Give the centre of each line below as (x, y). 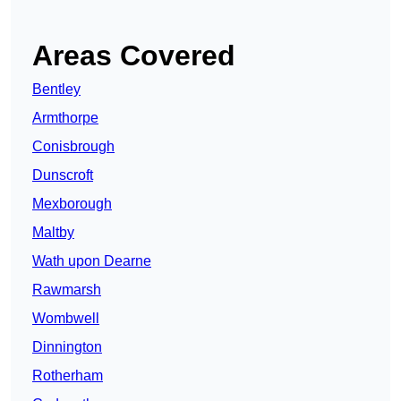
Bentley (56, 90)
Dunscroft (63, 175)
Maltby (53, 233)
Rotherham (68, 376)
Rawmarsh (67, 290)
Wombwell (66, 319)
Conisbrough (73, 147)
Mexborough (72, 204)
